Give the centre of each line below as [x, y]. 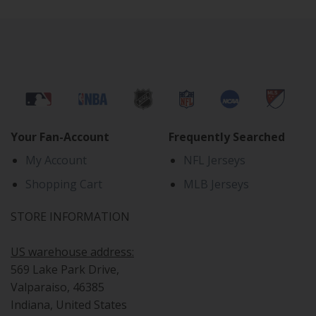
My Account [56, 160]
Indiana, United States [69, 305]
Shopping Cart [63, 184]
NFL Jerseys [214, 160]
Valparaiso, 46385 [57, 287]
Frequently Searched [227, 136]
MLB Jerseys [216, 184]
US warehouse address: [72, 252]
